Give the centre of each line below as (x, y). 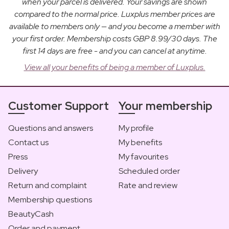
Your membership (165, 106)
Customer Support (59, 106)
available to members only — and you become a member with (114, 27)
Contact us (28, 143)
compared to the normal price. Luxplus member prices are (114, 14)
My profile (136, 128)
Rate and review (148, 186)
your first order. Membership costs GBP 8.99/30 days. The (114, 39)
